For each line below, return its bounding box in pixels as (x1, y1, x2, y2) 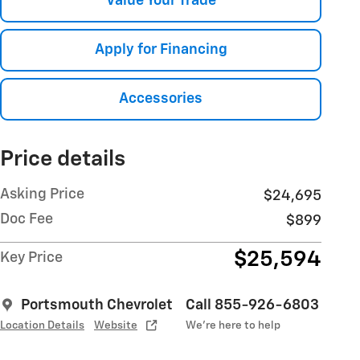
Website (94, 320, 137, 332)
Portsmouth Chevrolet (21, 298, 173, 313)
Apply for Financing (94, 42, 227, 57)
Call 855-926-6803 (186, 298, 319, 313)
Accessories (119, 92, 202, 107)
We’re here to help (186, 320, 280, 332)
